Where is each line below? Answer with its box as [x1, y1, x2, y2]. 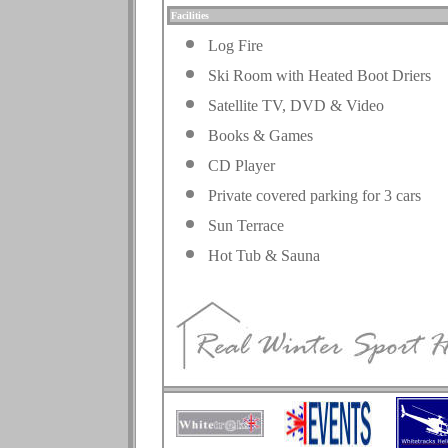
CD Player [208, 157, 275, 175]
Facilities [171, 10, 209, 21]
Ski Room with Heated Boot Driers [208, 67, 431, 85]
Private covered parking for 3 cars [208, 187, 421, 205]
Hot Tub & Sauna [208, 247, 320, 265]
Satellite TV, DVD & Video [208, 97, 384, 115]
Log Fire [208, 37, 263, 55]
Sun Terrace [208, 217, 284, 235]
